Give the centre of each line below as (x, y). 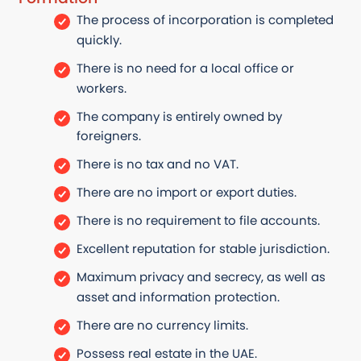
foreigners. (108, 136)
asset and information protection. (178, 297)
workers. (101, 88)
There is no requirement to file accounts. (198, 220)
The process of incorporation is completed (205, 19)
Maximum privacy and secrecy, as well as (201, 276)
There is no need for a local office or (185, 68)
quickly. (99, 39)
